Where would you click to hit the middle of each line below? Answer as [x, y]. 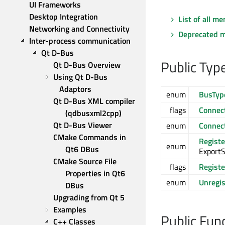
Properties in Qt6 [95, 173]
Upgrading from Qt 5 [89, 197]
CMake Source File [85, 161]
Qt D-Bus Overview [87, 65]
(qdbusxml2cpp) [93, 113]
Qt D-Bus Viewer [83, 125]
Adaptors [75, 89]
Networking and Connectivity [79, 29]
